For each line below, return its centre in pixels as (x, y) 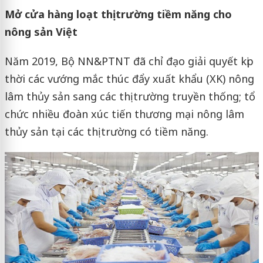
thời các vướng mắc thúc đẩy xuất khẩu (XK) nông (129, 79)
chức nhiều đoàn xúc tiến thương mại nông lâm (124, 114)
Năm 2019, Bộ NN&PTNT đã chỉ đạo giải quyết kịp (129, 61)
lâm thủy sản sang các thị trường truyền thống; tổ (130, 97)
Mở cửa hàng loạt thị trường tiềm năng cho (118, 14)
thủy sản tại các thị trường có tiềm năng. (106, 132)
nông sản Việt (41, 32)
